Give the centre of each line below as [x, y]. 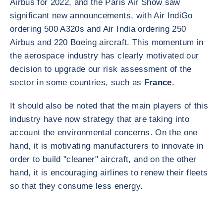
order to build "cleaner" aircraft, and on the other [103, 159]
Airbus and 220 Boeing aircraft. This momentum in [107, 42]
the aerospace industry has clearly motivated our [105, 56]
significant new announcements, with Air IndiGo [101, 16]
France [158, 83]
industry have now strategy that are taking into [100, 119]
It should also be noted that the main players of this [109, 106]
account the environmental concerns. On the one [104, 133]
